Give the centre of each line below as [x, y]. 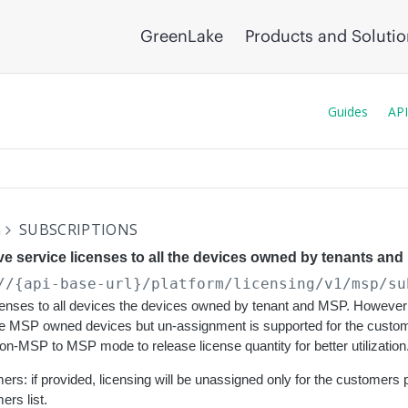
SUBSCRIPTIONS [79, 229]
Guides [348, 111]
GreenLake [182, 36]
